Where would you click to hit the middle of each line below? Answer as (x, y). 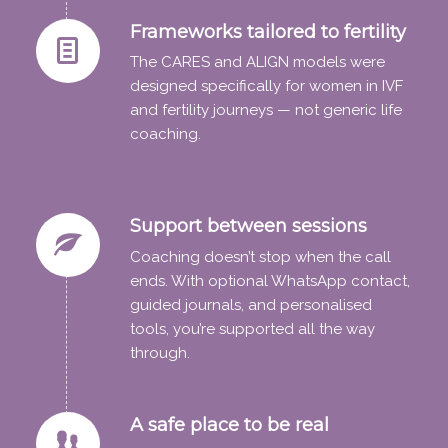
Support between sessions (248, 226)
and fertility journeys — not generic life (265, 110)
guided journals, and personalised (250, 304)
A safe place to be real (229, 424)
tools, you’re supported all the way (252, 328)
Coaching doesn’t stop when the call (260, 256)
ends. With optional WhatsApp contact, (269, 280)
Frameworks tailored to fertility (267, 31)
